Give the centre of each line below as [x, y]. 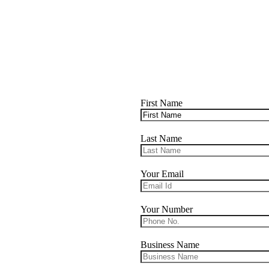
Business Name [170, 245]
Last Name [161, 139]
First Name [162, 103]
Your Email [162, 174]
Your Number [167, 210]
